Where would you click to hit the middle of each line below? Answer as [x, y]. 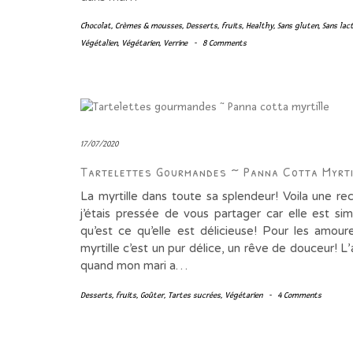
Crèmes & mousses [149, 26]
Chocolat [96, 26]
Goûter [152, 295]
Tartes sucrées [194, 295]
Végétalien [99, 43]
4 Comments [299, 295]
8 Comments [225, 43]
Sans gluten [298, 26]
